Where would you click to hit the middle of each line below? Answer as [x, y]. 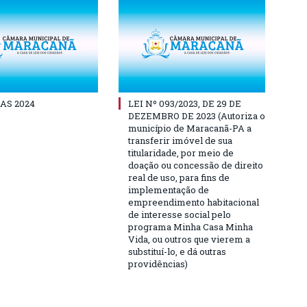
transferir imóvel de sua [180, 140]
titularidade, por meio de [181, 152]
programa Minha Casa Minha [191, 226]
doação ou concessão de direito [196, 165]
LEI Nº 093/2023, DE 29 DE [185, 103]
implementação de [169, 189]
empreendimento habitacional [194, 202]
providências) [158, 263]
